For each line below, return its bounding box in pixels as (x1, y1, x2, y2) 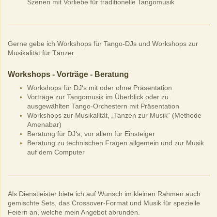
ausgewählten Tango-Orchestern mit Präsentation (27, 102, 179, 110)
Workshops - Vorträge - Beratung (8, 70, 129, 78)
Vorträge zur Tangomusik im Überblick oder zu (27, 93, 169, 101)
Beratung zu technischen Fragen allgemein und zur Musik (27, 139, 204, 147)
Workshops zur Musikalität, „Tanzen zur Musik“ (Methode (27, 111, 201, 119)
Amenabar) (27, 120, 62, 128)
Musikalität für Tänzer (8, 48, 74, 57)
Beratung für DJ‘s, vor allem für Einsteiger (27, 129, 155, 138)
